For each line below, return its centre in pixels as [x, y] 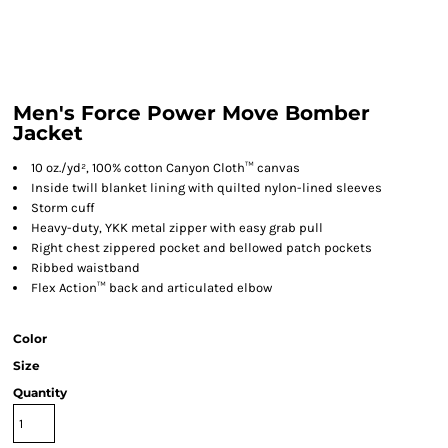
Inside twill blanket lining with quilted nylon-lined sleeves [206, 187]
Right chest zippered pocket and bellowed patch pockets [201, 247]
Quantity [40, 392]
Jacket [48, 133]
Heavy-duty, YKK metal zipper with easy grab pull [177, 227]
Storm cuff [62, 207]
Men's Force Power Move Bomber [191, 113]
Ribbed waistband [85, 267]
